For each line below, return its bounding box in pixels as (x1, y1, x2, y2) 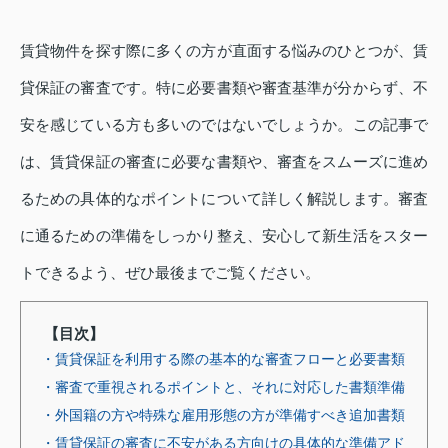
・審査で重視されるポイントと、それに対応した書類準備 (41, 378, 405, 395)
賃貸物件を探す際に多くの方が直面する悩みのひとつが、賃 (20, 41, 428, 59)
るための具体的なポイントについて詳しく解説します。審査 (20, 189, 428, 207)
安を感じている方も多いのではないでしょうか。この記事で (20, 115, 428, 133)
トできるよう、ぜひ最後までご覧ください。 (20, 263, 320, 281)
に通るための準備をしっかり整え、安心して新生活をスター (20, 226, 428, 244)
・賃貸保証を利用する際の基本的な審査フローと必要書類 (41, 350, 405, 367)
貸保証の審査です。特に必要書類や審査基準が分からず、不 (20, 78, 428, 96)
